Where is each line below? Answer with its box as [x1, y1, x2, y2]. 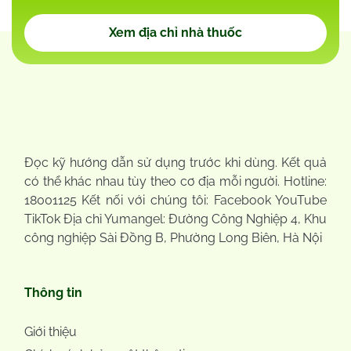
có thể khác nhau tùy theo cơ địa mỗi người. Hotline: [24, 173, 327, 189]
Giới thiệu [24, 324, 77, 339]
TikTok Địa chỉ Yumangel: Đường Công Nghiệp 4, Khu [24, 211, 327, 226]
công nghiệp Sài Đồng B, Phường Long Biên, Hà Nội [24, 230, 322, 245]
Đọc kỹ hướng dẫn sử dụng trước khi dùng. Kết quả [24, 154, 327, 170]
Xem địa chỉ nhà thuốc [109, 24, 242, 40]
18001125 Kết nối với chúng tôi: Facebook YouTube [24, 192, 327, 208]
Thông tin [24, 284, 82, 300]
